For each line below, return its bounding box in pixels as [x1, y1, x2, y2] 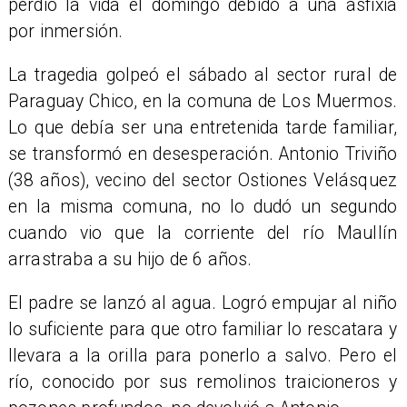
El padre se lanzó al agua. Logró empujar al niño [7, 293, 398, 314]
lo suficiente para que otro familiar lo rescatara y [7, 319, 398, 341]
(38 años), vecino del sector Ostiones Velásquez [7, 169, 398, 191]
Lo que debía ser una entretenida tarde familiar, [7, 116, 398, 138]
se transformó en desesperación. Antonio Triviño [7, 143, 398, 164]
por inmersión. [7, 20, 124, 42]
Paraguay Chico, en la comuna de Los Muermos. [7, 90, 398, 112]
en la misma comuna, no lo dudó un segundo [7, 195, 398, 217]
